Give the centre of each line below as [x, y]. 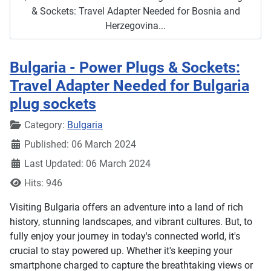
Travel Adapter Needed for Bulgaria [129, 86]
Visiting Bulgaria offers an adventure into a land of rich [126, 207]
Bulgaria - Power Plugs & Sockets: [125, 68]
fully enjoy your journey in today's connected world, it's [125, 237]
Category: [44, 125]
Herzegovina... [135, 25]
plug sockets [53, 104]
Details [24, 125]
